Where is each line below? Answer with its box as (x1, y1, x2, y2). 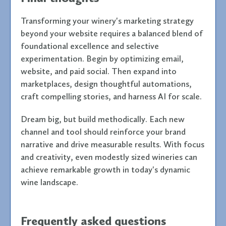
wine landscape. (21, 177, 78, 187)
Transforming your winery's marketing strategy (21, 15, 194, 26)
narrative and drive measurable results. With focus (21, 139, 204, 149)
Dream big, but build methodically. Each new (21, 114, 185, 124)
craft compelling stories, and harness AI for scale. (21, 91, 202, 101)
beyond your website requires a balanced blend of (21, 28, 203, 38)
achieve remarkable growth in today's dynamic (21, 164, 190, 175)
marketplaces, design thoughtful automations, (21, 78, 192, 89)
